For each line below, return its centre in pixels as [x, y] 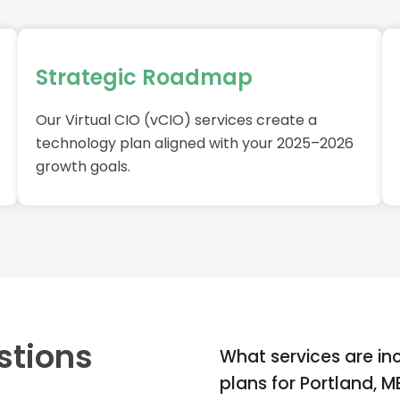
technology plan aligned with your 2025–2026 [195, 144]
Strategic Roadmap [144, 78]
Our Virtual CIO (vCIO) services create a [176, 121]
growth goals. [83, 167]
